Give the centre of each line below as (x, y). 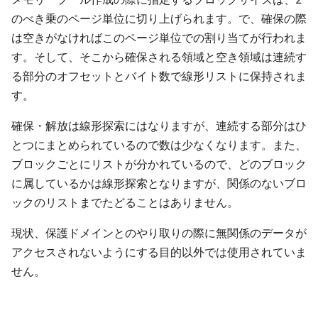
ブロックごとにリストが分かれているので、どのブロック (159, 164)
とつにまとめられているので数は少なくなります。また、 (159, 145)
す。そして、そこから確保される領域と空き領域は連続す (159, 57)
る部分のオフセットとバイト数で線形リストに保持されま (159, 76)
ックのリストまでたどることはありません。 (125, 202)
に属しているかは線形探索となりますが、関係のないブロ (159, 183)
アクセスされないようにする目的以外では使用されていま (159, 252)
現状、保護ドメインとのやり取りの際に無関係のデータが (159, 233)
